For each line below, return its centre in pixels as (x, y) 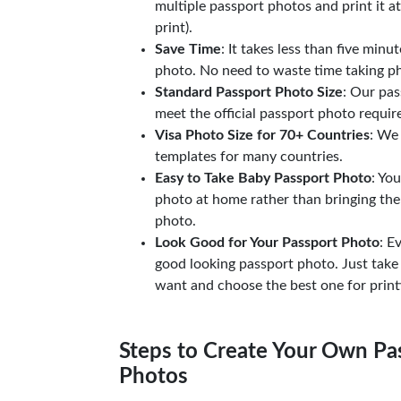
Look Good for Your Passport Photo (267, 243)
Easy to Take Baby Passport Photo (263, 178)
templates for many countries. (249, 157)
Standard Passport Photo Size (249, 92)
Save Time (188, 49)
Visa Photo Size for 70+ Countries (262, 135)
